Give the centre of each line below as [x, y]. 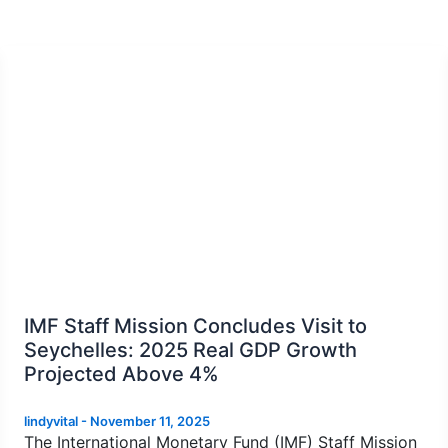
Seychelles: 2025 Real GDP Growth [190, 349]
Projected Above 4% [121, 373]
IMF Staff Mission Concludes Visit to [195, 325]
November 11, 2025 [149, 420]
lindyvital [52, 420]
